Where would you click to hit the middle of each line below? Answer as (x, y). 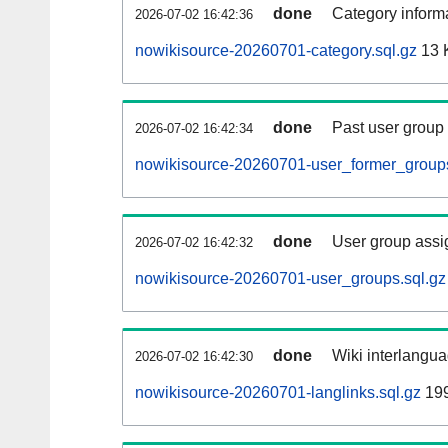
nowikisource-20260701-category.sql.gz (276, 51)
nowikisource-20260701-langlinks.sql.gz (278, 393)
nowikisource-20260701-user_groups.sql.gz (290, 279)
